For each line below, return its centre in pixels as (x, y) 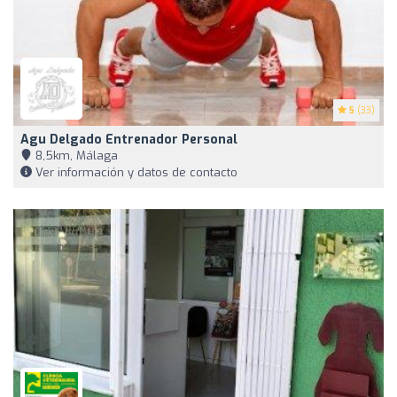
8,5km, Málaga (75, 155)
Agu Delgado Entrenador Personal (129, 139)
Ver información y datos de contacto (135, 172)
